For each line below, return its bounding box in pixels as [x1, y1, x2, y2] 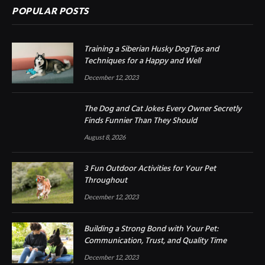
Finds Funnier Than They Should [84, 114, 197, 128]
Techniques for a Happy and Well [84, 54, 201, 68]
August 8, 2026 [84, 132, 125, 141]
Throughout [84, 174, 127, 188]
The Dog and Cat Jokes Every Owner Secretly [84, 102, 241, 116]
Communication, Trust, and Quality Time [84, 234, 227, 248]
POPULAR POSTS [12, 5, 89, 16]
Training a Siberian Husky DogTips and [84, 42, 219, 56]
